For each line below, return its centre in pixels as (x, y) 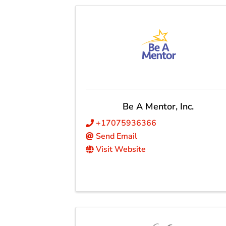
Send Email (117, 136)
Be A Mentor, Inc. (158, 107)
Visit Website (121, 150)
